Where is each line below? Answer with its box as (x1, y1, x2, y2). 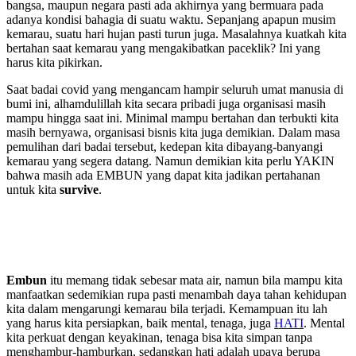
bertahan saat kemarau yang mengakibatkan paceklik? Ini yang (6, 41, 320, 55)
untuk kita (6, 182, 60, 196)
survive (60, 182, 99, 196)
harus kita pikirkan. (6, 55, 103, 69)
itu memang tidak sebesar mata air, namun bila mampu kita (47, 273, 342, 287)
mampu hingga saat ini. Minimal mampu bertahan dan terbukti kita (6, 110, 339, 125)
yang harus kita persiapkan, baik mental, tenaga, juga (6, 315, 274, 330)
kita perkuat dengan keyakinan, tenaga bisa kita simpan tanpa (6, 330, 312, 344)
